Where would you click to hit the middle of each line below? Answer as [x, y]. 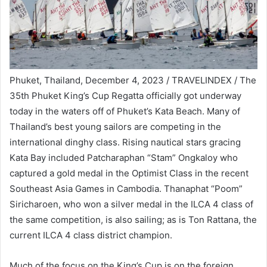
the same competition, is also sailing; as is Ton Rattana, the [133, 220]
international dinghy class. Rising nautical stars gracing [125, 142]
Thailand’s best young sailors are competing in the [115, 127]
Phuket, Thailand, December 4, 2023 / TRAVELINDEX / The [133, 80]
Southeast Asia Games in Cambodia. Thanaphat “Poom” [126, 189]
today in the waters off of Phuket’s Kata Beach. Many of [125, 111]
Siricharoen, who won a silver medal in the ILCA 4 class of [131, 204]
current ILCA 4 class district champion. [91, 235]
